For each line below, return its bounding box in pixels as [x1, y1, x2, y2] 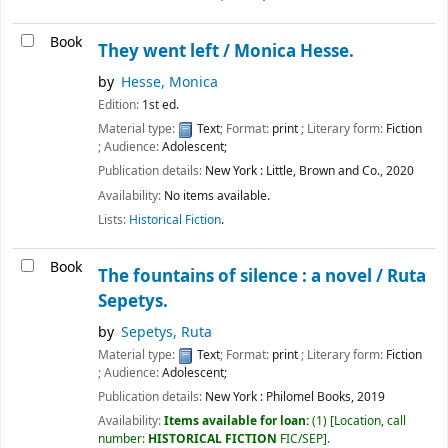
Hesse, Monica [121, 72, 219, 94]
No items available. [164, 186, 270, 205]
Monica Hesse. [234, 39, 354, 65]
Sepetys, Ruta [121, 322, 213, 344]
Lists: [98, 210, 126, 229]
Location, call [334, 412, 406, 431]
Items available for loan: [164, 412, 312, 431]
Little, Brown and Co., [266, 162, 383, 181]
